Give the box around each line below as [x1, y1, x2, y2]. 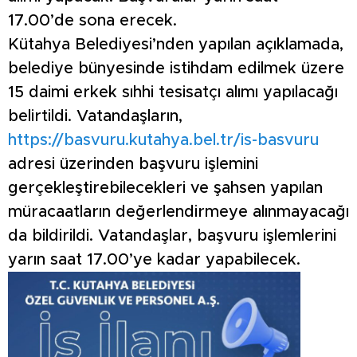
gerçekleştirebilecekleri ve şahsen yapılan [8, 180, 323, 197]
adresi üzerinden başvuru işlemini [8, 156, 258, 173]
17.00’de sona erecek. [8, 13, 177, 29]
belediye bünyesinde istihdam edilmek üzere [8, 61, 344, 77]
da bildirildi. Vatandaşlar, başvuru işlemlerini [8, 228, 336, 245]
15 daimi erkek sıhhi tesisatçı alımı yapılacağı [8, 84, 338, 101]
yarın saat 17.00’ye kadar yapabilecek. [8, 252, 300, 269]
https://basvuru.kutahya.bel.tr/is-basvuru [8, 132, 319, 149]
